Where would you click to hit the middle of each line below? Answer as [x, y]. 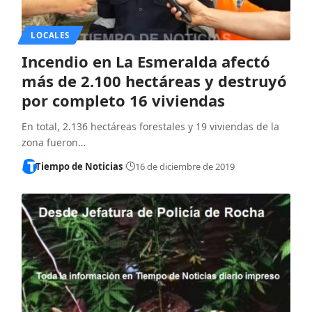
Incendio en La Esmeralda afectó [146, 61]
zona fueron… [53, 142]
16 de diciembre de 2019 [185, 166]
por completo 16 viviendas [123, 100]
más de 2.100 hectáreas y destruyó [154, 80]
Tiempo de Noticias [79, 166]
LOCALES [50, 35]
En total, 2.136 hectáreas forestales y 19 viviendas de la [150, 126]
